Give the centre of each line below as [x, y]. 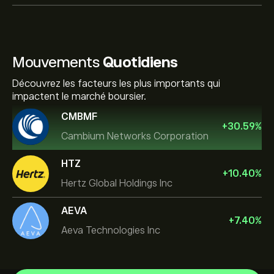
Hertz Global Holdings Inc [117, 183]
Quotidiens [140, 62]
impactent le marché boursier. [79, 97]
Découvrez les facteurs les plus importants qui [116, 84]
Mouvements [57, 62]
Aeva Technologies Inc [111, 230]
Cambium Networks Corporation [135, 136]
